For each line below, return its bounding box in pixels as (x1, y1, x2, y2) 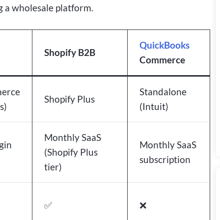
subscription (139, 154, 191, 165)
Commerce (139, 54, 185, 65)
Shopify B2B (44, 47, 95, 58)
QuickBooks (139, 39, 190, 51)
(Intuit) (139, 101, 168, 112)
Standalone (139, 86, 187, 97)
